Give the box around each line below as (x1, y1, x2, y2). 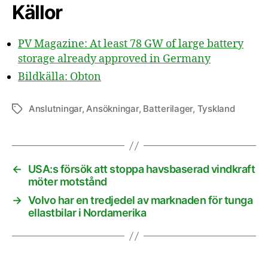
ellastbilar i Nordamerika (28, 206, 147, 219)
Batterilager (143, 103, 193, 114)
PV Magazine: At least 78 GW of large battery (18, 37, 243, 51)
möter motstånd (28, 175, 107, 188)
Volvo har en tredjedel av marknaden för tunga (28, 194, 253, 206)
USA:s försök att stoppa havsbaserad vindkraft (28, 163, 255, 175)
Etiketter (11, 103, 48, 115)
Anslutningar (29, 103, 82, 114)
